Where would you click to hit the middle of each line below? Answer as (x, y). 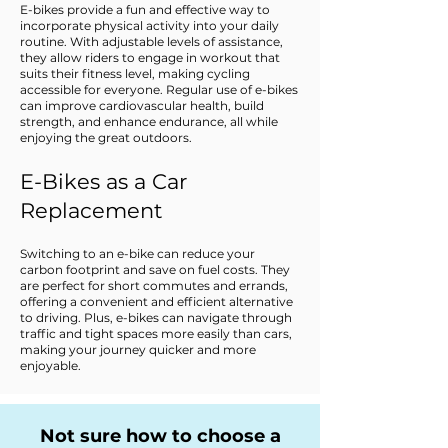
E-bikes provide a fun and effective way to (145, 10)
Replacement (91, 211)
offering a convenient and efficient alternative (156, 302)
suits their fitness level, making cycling (135, 74)
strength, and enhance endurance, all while (149, 122)
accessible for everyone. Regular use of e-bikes (159, 90)
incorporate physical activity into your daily (149, 26)
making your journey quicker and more (138, 350)
